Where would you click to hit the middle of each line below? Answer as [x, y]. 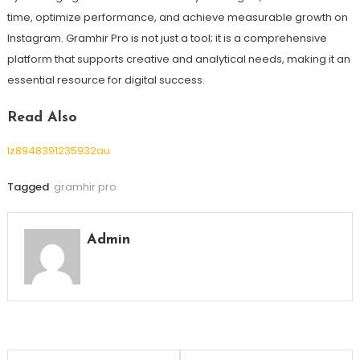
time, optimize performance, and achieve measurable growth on [177, 17]
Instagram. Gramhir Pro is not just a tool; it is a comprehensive [167, 38]
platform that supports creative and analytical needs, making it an [178, 59]
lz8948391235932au [58, 150]
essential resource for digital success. [106, 80]
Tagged [29, 186]
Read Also [42, 117]
